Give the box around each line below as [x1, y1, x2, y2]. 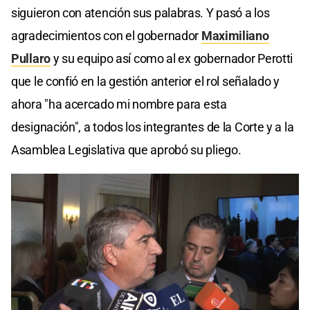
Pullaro [11, 51, 51, 66]
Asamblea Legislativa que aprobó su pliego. [11, 142, 241, 157]
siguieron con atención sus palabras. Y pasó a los [11, 5, 270, 20]
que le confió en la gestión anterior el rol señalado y [11, 73, 280, 89]
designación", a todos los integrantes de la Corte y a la [11, 119, 294, 134]
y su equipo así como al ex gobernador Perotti [50, 51, 293, 66]
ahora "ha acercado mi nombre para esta [11, 96, 227, 111]
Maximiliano [201, 28, 269, 43]
